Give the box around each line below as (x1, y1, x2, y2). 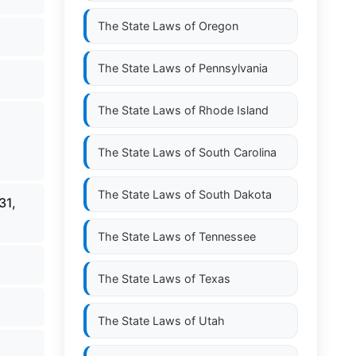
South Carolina (199, 145, 277, 159)
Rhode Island (199, 103, 269, 117)
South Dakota (199, 188, 272, 201)
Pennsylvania (199, 61, 268, 75)
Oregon (199, 19, 238, 33)
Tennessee (199, 230, 256, 243)
